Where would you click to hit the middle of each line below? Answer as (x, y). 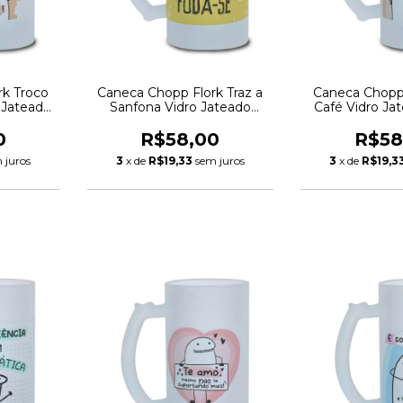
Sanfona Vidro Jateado (180, 107)
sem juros (219, 160)
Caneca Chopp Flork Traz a (180, 92)
